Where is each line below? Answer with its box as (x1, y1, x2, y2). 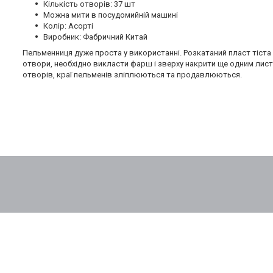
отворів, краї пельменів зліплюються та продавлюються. (23, 70, 242, 80)
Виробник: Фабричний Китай (43, 32, 147, 42)
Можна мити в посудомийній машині (43, 10, 178, 20)
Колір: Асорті (43, 21, 93, 31)
